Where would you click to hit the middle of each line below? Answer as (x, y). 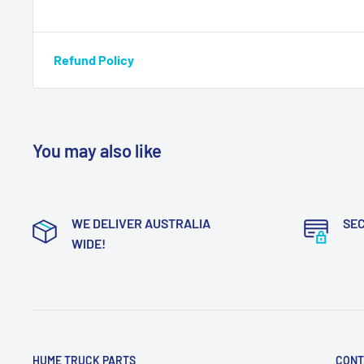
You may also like (97, 150)
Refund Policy (94, 59)
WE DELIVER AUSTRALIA (141, 223)
